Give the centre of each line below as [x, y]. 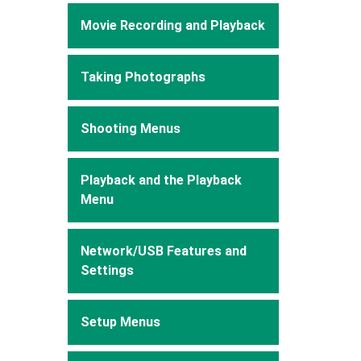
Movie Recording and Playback [172, 25]
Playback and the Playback [161, 180]
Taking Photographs [143, 77]
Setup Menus [120, 322]
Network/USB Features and [163, 251]
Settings [107, 270]
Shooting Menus [130, 128]
